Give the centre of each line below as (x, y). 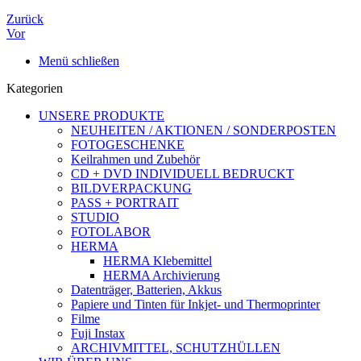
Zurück (25, 19)
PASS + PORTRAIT (125, 203)
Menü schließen (79, 61)
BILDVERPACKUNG (131, 188)
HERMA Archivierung (162, 275)
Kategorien (35, 88)
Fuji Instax (98, 333)
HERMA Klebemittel (158, 261)
